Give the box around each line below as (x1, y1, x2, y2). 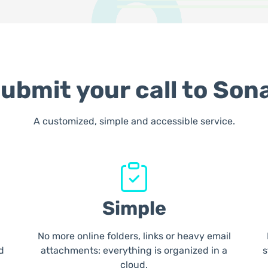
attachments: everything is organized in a (41, 245, 227, 256)
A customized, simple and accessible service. (33, 115, 235, 127)
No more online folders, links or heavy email (37, 230, 231, 242)
